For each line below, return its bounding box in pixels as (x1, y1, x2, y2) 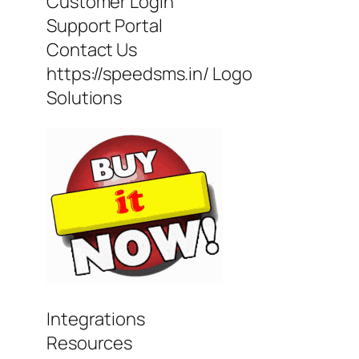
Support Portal (46, 14, 163, 38)
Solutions (46, 86, 123, 111)
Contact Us (46, 38, 137, 63)
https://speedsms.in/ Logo (46, 62, 252, 87)
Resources (46, 331, 133, 356)
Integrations (46, 307, 145, 332)
